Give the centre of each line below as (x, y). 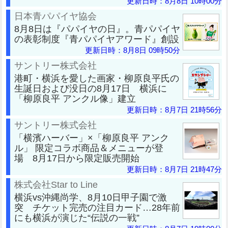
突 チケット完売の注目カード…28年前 (97, 207)
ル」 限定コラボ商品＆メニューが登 (89, 148)
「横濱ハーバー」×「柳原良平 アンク (92, 137)
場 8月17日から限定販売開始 (77, 158)
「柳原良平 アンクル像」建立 (75, 98)
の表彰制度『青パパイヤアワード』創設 (97, 39)
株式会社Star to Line (56, 184)
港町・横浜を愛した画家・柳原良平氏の (97, 78)
